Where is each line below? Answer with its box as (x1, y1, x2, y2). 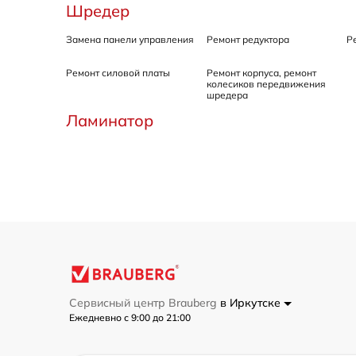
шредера (206, 89, 248, 102)
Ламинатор (66, 110, 153, 131)
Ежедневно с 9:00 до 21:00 (69, 311, 191, 323)
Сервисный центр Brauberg (69, 295, 220, 310)
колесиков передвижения (206, 78, 326, 91)
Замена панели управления (66, 33, 194, 46)
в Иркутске (220, 295, 284, 310)
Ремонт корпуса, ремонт (206, 67, 316, 79)
